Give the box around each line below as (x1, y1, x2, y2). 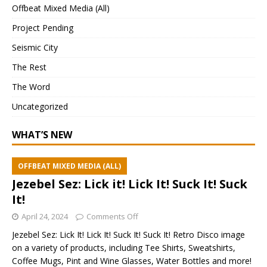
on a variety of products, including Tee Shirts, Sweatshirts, (12, 242, 235, 254)
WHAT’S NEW (12, 128, 72, 142)
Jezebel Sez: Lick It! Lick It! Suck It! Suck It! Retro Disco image (12, 229, 245, 241)
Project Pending (12, 22, 73, 34)
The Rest (12, 61, 46, 73)
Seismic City (12, 42, 58, 54)
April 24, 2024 (21, 211, 68, 222)
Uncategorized (12, 101, 68, 113)
